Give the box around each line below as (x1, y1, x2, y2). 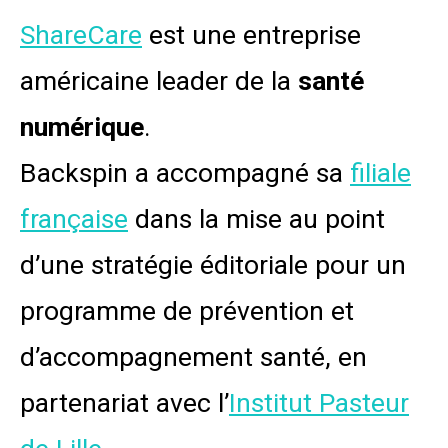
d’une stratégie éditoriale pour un (20, 249, 406, 280)
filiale (350, 157, 411, 188)
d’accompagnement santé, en (20, 341, 367, 372)
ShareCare (20, 19, 142, 50)
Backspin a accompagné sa (20, 157, 350, 188)
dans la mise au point (128, 203, 385, 234)
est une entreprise (142, 19, 361, 50)
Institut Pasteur (229, 387, 409, 418)
